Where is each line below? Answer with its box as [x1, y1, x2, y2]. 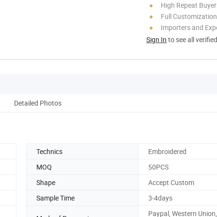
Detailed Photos [14, 98, 62, 108]
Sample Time [36, 193, 75, 202]
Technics [36, 146, 62, 156]
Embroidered [148, 146, 186, 156]
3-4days [148, 193, 172, 202]
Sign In [146, 34, 167, 44]
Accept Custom [148, 177, 194, 187]
